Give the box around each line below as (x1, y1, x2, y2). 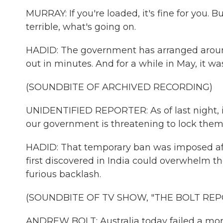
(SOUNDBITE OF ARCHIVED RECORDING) (26, 82, 213, 93)
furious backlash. (26, 169, 101, 180)
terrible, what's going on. (26, 21, 136, 32)
